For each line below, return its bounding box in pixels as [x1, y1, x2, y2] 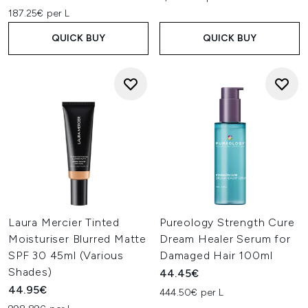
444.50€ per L [159, 287, 224, 298]
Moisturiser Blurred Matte [8, 232, 147, 245]
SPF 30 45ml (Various [8, 249, 124, 262]
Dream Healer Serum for [159, 232, 291, 245]
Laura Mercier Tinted [8, 216, 120, 229]
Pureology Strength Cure [159, 216, 295, 229]
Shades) [8, 265, 52, 278]
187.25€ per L [8, 8, 70, 19]
